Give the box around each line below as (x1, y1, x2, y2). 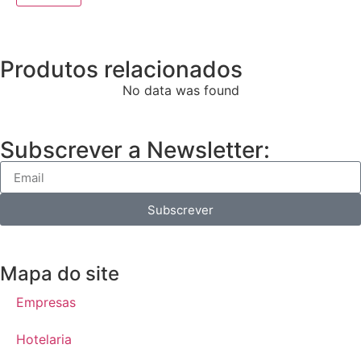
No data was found (122, 82, 239, 99)
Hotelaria (16, 331, 72, 348)
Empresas (16, 294, 76, 311)
